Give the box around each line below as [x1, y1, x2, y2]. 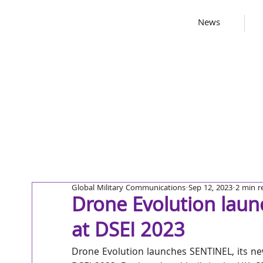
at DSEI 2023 [72, 216, 185, 249]
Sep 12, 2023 [188, 182, 232, 195]
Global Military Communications [72, 182, 186, 195]
